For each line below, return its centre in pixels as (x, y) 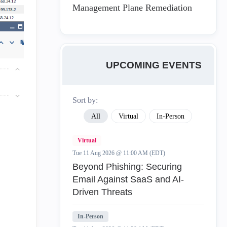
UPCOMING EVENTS (154, 65)
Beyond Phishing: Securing (127, 167)
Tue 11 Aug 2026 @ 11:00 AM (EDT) (119, 153)
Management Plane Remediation (132, 8)
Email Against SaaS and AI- (128, 179)
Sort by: (85, 100)
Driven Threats (102, 192)
